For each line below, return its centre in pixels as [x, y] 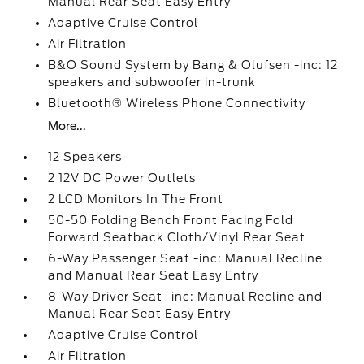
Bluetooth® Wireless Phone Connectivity [177, 103]
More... [67, 126]
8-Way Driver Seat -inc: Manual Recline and [186, 297]
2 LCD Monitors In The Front [136, 199]
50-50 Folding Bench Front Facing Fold [171, 220]
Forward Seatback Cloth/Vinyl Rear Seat [177, 237]
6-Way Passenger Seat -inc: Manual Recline [186, 258]
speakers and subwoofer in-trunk [152, 82]
